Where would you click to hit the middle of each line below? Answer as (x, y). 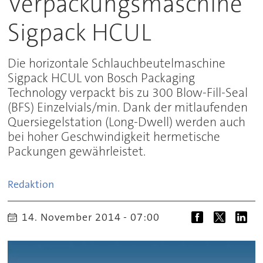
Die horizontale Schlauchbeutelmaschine (117, 64)
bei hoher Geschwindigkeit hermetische (114, 137)
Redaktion (31, 185)
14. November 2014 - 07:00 (94, 217)
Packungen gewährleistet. (77, 152)
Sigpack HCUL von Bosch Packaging (102, 78)
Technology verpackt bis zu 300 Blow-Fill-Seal (128, 93)
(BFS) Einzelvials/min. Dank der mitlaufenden (128, 108)
